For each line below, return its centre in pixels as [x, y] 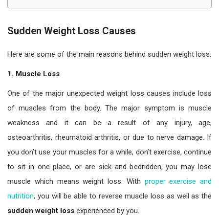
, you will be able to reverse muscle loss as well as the [123, 196]
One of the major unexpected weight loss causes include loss [109, 93]
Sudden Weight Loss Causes [72, 31]
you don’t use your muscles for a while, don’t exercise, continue [109, 152]
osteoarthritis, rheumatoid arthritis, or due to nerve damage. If [109, 137]
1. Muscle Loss [33, 74]
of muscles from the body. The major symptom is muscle [109, 108]
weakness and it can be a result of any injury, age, [109, 122]
